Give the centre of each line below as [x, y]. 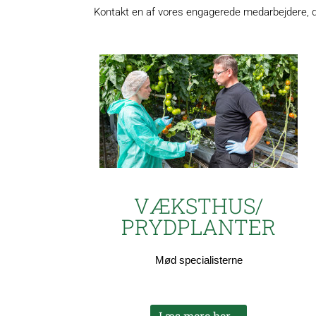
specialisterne [211, 260]
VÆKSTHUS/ [199, 206]
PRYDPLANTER [199, 227]
